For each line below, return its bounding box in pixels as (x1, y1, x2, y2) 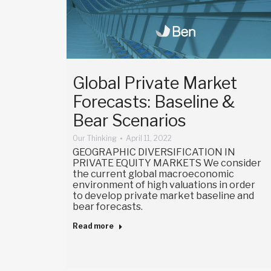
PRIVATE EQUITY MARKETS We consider (73, 157, 261, 169)
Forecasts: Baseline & (73, 92, 235, 113)
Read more (73, 221, 114, 231)
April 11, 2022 (126, 134, 172, 143)
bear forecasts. (73, 201, 143, 213)
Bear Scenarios (73, 111, 186, 131)
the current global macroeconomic (73, 168, 234, 180)
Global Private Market (73, 73, 237, 94)
